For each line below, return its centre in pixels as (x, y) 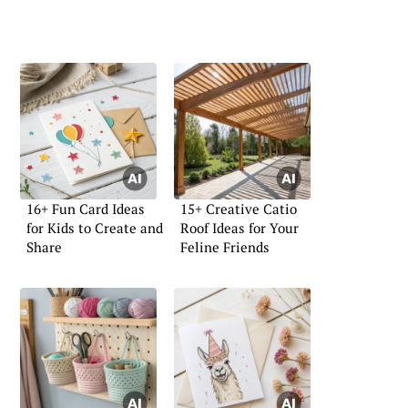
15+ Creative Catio (239, 208)
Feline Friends (225, 246)
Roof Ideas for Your (240, 227)
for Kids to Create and (95, 227)
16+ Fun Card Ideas (86, 208)
